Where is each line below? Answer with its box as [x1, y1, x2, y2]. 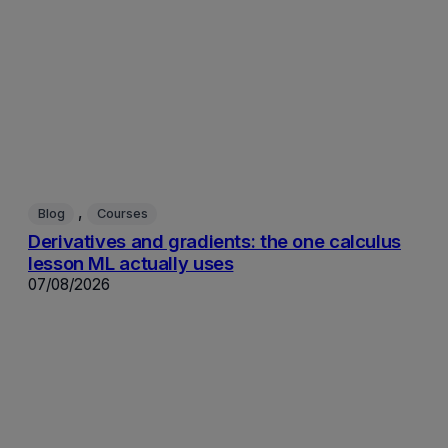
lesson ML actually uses [28, 252, 234, 275]
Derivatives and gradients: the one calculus [28, 230, 401, 253]
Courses [96, 206, 148, 222]
